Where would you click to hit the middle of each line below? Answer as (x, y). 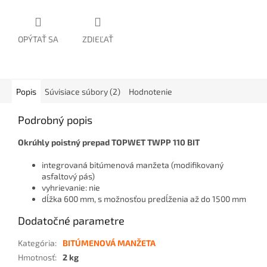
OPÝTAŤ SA (38, 39)
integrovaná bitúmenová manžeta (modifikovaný (133, 165)
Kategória (36, 243)
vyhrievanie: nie (71, 188)
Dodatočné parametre (71, 221)
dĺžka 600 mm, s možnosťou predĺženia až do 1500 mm (144, 199)
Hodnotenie (150, 92)
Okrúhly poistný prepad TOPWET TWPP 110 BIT (110, 142)
